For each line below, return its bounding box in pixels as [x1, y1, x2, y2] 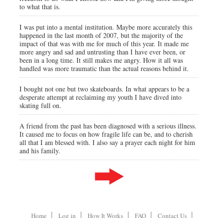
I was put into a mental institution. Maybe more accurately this [19, 22, 192, 32]
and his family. [19, 146, 60, 155]
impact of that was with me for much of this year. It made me [19, 39, 189, 48]
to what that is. [19, 2, 60, 11]
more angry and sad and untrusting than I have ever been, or [19, 47, 185, 56]
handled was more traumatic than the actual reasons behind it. [19, 64, 189, 73]
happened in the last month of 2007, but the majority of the [19, 31, 183, 40]
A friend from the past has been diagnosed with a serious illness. [19, 121, 197, 130]
